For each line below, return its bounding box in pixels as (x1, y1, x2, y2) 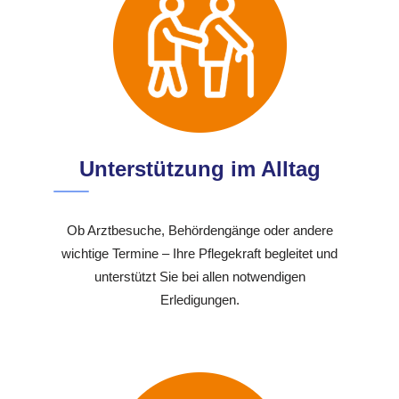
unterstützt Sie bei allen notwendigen (94, 268, 305, 284)
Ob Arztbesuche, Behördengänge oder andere (66, 222, 333, 238)
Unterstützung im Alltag (78, 156, 321, 181)
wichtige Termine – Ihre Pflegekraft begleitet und (61, 245, 338, 261)
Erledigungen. (159, 291, 240, 307)
